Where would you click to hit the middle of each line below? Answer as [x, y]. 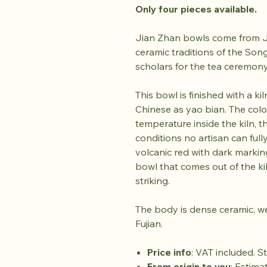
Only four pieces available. [196, 9]
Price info [169, 252]
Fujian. [149, 223]
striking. [153, 181]
